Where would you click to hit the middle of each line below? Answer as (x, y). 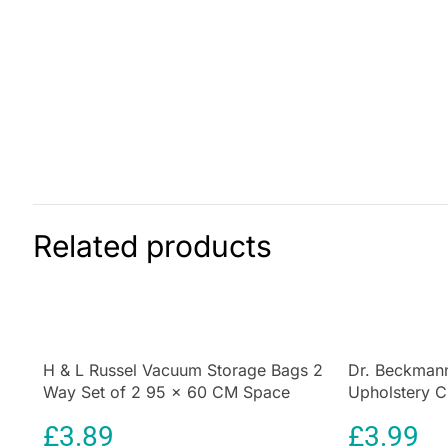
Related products (152, 245)
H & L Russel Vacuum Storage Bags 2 (183, 369)
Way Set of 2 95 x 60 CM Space (166, 391)
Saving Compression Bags (142, 413)
